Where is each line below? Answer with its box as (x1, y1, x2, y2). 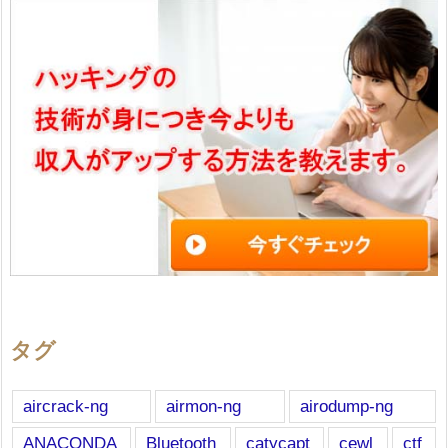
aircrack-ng (23, 396, 108, 416)
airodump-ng (299, 396, 393, 416)
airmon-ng (166, 396, 242, 416)
